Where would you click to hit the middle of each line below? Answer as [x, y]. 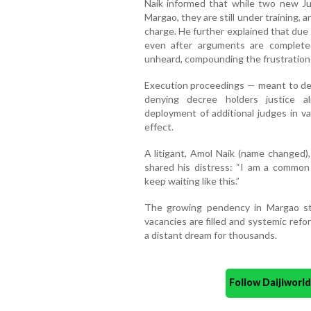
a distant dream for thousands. [210, 235]
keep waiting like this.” [192, 181]
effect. [159, 127]
